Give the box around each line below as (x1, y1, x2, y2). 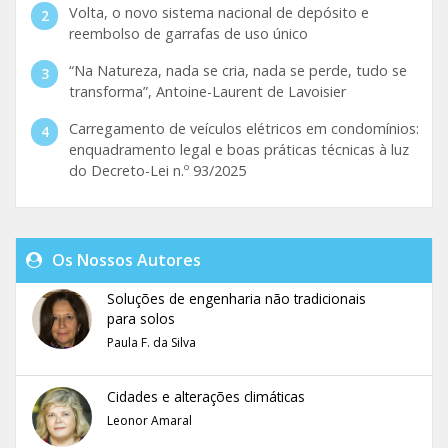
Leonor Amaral (107, 411, 192, 429)
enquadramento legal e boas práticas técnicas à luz (68, 139, 409, 159)
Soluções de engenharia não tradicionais (107, 288, 366, 308)
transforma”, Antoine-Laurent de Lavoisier (68, 81, 346, 101)
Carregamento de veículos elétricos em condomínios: (68, 118, 419, 138)
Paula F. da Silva (107, 333, 196, 351)
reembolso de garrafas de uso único (68, 23, 308, 43)
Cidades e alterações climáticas (107, 386, 305, 406)
